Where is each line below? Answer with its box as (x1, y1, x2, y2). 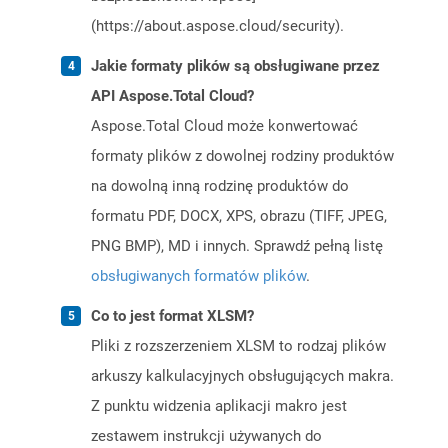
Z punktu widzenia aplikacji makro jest (91, 397, 347, 416)
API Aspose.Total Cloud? (91, 87, 254, 106)
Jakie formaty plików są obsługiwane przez (91, 57, 380, 76)
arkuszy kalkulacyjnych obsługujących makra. (91, 367, 394, 386)
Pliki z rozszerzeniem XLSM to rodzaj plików (91, 337, 386, 356)
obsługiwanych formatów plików (91, 267, 306, 286)
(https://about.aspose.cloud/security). (91, 17, 344, 36)
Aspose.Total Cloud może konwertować (91, 117, 358, 136)
